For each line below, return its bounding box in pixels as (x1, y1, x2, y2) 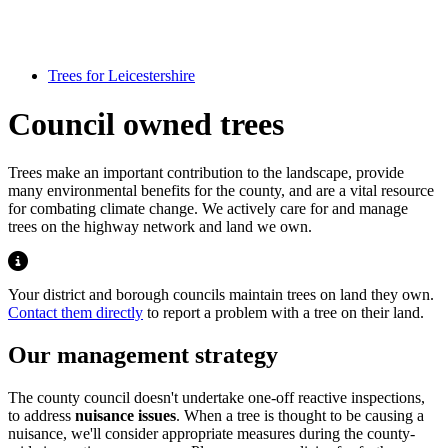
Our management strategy (8, 342, 278, 369)
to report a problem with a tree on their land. (143, 304, 424, 322)
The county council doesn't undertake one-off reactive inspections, (8, 389, 425, 407)
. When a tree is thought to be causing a (176, 407, 424, 425)
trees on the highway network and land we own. (8, 218, 312, 236)
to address (8, 407, 75, 425)
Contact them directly (8, 304, 143, 322)
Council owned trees (8, 106, 284, 143)
